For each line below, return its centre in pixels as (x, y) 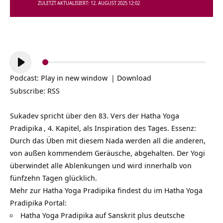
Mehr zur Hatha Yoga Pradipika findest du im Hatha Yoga (106, 190)
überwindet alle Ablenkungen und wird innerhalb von (101, 165)
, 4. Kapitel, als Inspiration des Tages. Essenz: (120, 128)
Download (134, 77)
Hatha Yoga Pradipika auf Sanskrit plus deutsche (103, 215)
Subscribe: (29, 90)
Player (20, 69)
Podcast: (25, 77)
